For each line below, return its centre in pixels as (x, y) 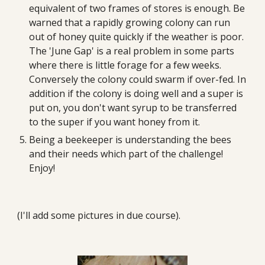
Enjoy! (42, 168)
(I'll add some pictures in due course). (99, 215)
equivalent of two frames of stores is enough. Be (137, 8)
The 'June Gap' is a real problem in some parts (132, 51)
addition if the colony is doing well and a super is (136, 93)
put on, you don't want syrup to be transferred (133, 108)
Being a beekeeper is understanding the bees (130, 140)
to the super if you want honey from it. (116, 122)
